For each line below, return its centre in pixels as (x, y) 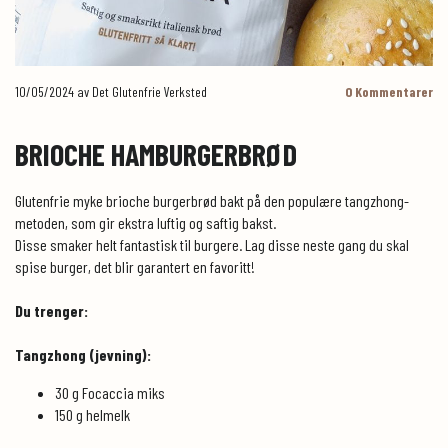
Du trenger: (51, 310)
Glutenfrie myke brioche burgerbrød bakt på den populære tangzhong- (212, 200)
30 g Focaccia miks (110, 392)
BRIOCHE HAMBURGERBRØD (156, 153)
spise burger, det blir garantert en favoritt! (135, 266)
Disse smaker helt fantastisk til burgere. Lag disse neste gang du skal (212, 244)
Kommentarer (392, 91)
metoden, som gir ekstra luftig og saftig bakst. (145, 222)
